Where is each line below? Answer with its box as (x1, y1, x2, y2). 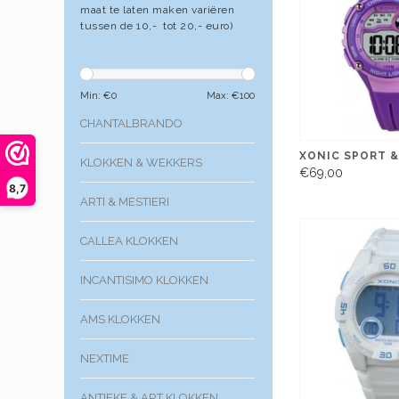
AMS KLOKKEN (80, 312, 160, 326)
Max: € (207, 88, 240, 102)
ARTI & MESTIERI (80, 194, 169, 208)
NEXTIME (80, 351, 129, 365)
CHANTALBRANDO (80, 116, 183, 130)
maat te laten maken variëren (80, 3, 234, 16)
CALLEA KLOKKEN (80, 233, 178, 248)
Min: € (80, 88, 111, 102)
